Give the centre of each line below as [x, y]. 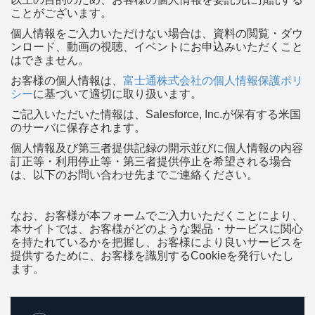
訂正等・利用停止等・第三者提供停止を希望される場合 [151, 161]
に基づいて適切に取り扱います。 [117, 94]
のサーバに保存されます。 [78, 127]
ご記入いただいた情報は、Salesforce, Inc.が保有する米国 [156, 114]
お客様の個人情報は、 [67, 80]
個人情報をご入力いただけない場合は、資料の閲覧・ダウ [157, 33]
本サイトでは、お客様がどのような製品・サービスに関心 [157, 229]
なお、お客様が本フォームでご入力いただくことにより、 [157, 215]
